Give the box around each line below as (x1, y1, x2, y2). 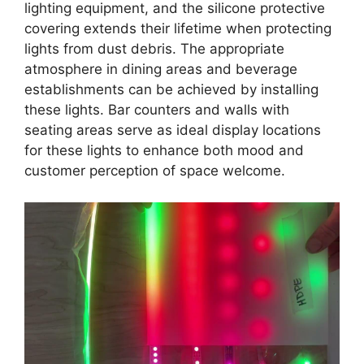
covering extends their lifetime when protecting (24, 20, 331, 37)
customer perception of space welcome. (24, 162, 285, 180)
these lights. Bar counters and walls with (24, 102, 289, 119)
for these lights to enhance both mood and (24, 142, 304, 159)
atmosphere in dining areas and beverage (24, 61, 297, 78)
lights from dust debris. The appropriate (24, 41, 284, 58)
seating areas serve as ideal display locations (24, 122, 321, 139)
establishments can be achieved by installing (24, 81, 318, 98)
